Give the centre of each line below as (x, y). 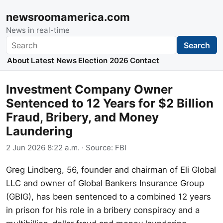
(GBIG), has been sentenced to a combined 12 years (109, 196)
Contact (145, 61)
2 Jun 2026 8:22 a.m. (43, 147)
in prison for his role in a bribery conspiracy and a (103, 210)
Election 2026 (103, 61)
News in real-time (38, 30)
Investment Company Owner (89, 90)
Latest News (54, 61)
